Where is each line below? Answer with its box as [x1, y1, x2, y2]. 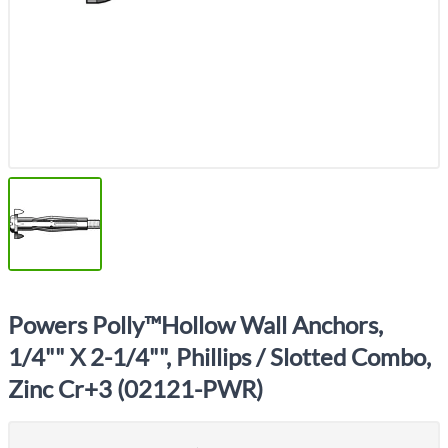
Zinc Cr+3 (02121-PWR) [8, 374, 263, 403]
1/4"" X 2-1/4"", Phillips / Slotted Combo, [8, 342, 431, 371]
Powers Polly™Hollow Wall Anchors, [8, 310, 383, 339]
